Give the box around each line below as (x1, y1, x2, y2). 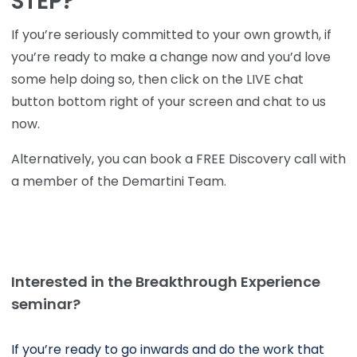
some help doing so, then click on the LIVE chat (11, 70, 304, 89)
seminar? (11, 293, 80, 314)
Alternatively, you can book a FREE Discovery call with (11, 150, 346, 169)
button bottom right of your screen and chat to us (11, 92, 326, 112)
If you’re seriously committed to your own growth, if (11, 25, 331, 45)
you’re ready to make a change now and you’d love (11, 48, 331, 67)
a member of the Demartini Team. (11, 172, 226, 191)
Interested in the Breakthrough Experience (11, 271, 320, 292)
